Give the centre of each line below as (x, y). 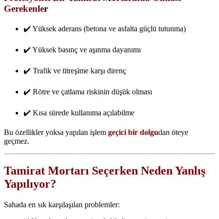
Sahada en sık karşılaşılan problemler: (62, 205)
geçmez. (17, 141)
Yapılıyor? (30, 184)
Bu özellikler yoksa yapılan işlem (56, 132)
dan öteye (173, 132)
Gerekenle (24, 8)
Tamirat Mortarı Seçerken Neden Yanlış (105, 171)
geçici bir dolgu (133, 132)
